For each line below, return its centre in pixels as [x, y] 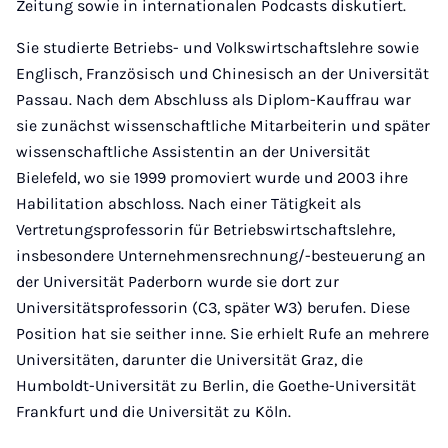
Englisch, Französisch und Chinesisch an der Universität [222, 73]
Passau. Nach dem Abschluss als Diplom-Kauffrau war [213, 99]
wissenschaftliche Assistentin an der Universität [193, 151]
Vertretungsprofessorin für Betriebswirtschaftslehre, [205, 229]
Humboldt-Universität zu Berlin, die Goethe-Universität [216, 385]
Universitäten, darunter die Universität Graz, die [189, 359]
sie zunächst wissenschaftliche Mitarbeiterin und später [223, 125]
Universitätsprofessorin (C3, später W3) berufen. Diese [213, 307]
